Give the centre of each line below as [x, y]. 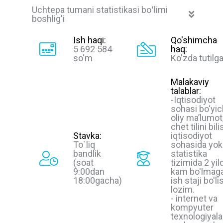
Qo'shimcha [194, 40]
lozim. [183, 189]
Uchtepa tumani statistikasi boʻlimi [100, 10]
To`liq [84, 144]
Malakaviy [190, 82]
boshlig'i [48, 19]
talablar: [186, 91]
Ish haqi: [90, 40]
